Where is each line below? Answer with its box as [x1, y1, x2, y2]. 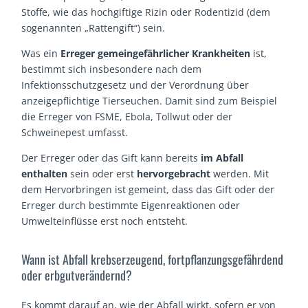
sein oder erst [67, 166, 135, 180]
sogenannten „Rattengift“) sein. [21, 21, 166, 34]
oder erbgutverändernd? [21, 266, 133, 285]
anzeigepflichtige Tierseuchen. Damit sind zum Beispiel [21, 93, 278, 107]
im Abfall [201, 151, 244, 164]
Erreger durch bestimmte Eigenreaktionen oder [21, 198, 241, 212]
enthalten [21, 166, 68, 180]
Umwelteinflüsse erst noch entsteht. [21, 214, 188, 228]
